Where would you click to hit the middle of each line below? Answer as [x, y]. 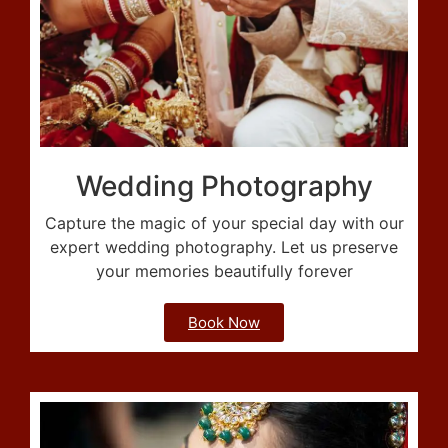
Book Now [224, 323]
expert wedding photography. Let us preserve [224, 247]
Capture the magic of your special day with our [224, 223]
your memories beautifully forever [224, 271]
